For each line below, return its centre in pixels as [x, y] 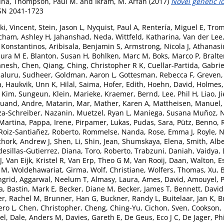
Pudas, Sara [153, 122]
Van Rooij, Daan [160, 160]
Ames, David [163, 179]
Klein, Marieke [76, 93]
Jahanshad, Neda [83, 36]
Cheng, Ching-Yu [112, 207]
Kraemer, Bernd [131, 93]
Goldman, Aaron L [85, 74]
